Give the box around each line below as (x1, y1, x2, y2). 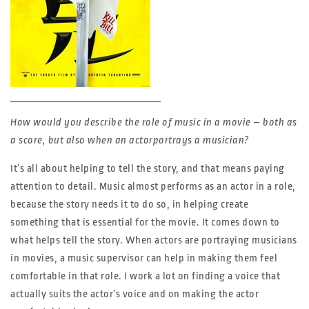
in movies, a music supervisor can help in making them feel (10, 252, 277, 264)
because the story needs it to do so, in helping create (10, 199, 248, 210)
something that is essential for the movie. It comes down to (10, 217, 280, 228)
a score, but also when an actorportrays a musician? (10, 134, 249, 146)
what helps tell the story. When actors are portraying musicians (10, 235, 297, 246)
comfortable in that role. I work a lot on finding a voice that (10, 270, 280, 282)
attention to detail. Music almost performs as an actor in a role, (10, 181, 296, 192)
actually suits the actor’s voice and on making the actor (10, 288, 259, 300)
